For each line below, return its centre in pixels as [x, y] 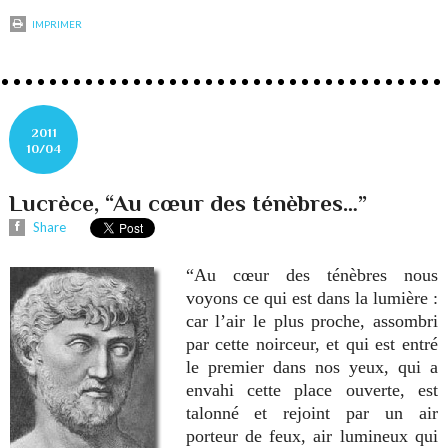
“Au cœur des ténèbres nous [311, 274]
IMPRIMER [56, 24]
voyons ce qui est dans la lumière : [311, 297]
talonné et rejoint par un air [311, 412]
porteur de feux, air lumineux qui [311, 435]
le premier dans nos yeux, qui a [311, 366]
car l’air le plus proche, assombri [311, 320]
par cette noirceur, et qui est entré [311, 343]
